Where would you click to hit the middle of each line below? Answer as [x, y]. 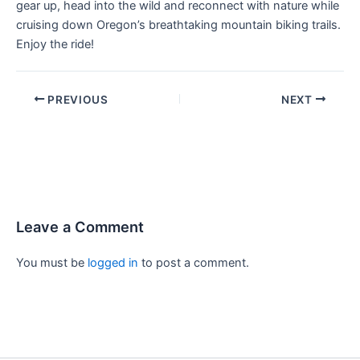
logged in [113, 262]
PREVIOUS [76, 99]
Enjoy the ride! [55, 44]
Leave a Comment [80, 226]
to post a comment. [194, 262]
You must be [52, 262]
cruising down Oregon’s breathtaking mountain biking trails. [178, 25]
